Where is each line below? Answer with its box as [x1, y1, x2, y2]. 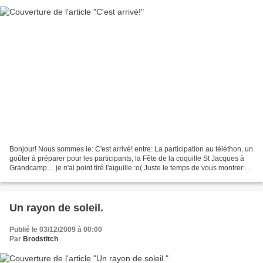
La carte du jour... [9, 173, 64, 182]
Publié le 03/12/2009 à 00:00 [9, 225, 102, 234]
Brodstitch [23, 235, 58, 244]
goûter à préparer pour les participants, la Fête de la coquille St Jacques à [9, 154, 244, 163]
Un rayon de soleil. [9, 202, 103, 214]
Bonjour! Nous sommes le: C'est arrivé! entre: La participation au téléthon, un [9, 145, 253, 154]
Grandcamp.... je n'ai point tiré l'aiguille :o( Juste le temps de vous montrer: [9, 164, 245, 173]
